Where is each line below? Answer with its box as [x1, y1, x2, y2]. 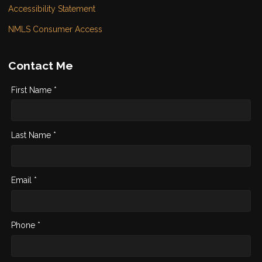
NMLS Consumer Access [8, 25, 102, 35]
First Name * [11, 85, 57, 95]
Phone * [11, 220, 40, 230]
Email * [11, 175, 37, 185]
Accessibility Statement [8, 4, 95, 14]
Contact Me [8, 59, 73, 73]
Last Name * [11, 130, 56, 140]
